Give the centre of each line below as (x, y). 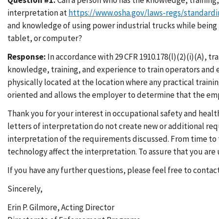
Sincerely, (25, 189)
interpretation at (38, 13)
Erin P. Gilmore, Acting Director (61, 207)
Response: (27, 57)
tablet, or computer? (45, 38)
